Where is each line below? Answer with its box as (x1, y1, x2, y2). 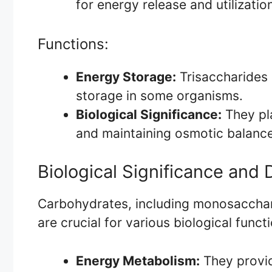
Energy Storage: (76, 69, 176, 84)
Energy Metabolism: (76, 253, 200, 268)
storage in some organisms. (76, 87, 243, 103)
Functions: (38, 35, 109, 53)
